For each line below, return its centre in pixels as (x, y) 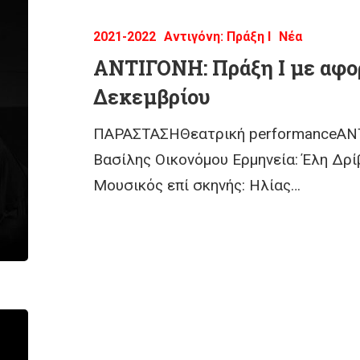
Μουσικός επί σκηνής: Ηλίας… (197, 186)
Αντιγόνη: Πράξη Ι (218, 37)
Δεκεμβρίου (152, 97)
